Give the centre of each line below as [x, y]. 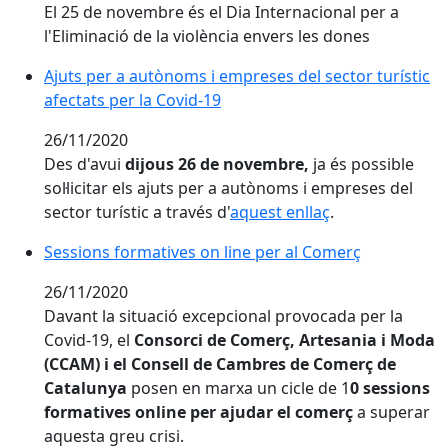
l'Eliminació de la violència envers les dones [207, 36]
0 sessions [390, 388]
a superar [393, 412]
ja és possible [363, 164]
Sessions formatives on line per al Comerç [202, 252]
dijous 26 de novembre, [219, 164]
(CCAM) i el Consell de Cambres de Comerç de [220, 364]
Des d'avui [84, 164]
